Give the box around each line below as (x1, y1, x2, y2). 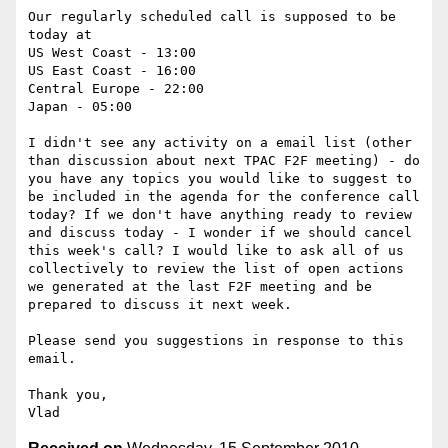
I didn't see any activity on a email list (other (28, 135, 412, 151)
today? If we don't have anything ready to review (28, 207, 412, 223)
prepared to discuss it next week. (28, 297, 292, 313)
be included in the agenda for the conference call (28, 189, 420, 205)
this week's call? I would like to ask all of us (28, 243, 404, 259)
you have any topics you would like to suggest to (28, 171, 412, 187)
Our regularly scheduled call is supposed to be (28, 9, 396, 25)
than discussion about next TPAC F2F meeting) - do (28, 153, 420, 169)
